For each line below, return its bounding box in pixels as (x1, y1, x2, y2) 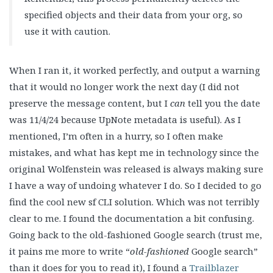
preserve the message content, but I (9, 96, 170, 109)
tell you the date (185, 96, 260, 109)
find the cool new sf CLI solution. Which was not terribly (9, 195, 259, 208)
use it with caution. (24, 24, 110, 37)
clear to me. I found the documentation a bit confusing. (9, 211, 254, 224)
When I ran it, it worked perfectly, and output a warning (9, 63, 260, 76)
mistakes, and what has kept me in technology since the (9, 146, 259, 158)
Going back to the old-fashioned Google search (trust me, (9, 228, 262, 241)
